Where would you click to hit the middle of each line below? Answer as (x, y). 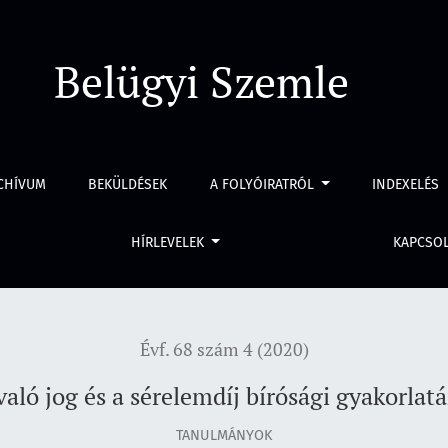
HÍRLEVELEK (169, 242)
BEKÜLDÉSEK (128, 184)
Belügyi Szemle (202, 81)
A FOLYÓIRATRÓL (263, 184)
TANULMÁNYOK (224, 435)
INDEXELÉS (406, 184)
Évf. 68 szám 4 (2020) (224, 349)
